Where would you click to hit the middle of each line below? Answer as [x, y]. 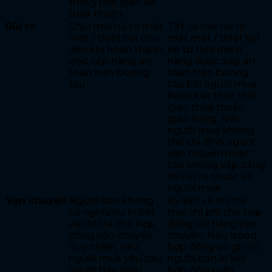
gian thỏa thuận [206, 107]
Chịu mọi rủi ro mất [116, 27]
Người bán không [111, 201]
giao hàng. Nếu [204, 119]
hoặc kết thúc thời [212, 96]
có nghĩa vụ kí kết [112, 212]
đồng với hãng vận [212, 224]
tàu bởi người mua [212, 84]
